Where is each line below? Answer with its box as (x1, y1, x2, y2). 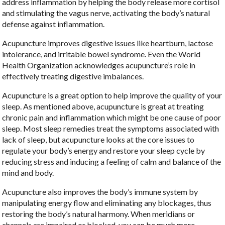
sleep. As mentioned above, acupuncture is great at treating (2, 101, 204, 111)
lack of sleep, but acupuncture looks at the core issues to (2, 134, 195, 144)
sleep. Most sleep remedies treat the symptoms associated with (2, 123, 219, 133)
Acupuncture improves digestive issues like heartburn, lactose (2, 38, 213, 48)
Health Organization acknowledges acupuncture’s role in (2, 60, 196, 70)
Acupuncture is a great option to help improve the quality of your (2, 90, 222, 100)
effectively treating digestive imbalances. (2, 71, 144, 81)
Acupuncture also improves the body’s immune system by (2, 186, 198, 196)
